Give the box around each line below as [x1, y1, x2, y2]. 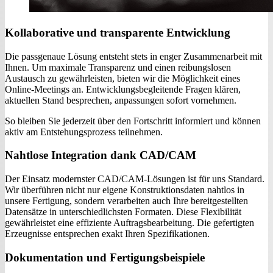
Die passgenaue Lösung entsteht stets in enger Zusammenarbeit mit [5, 51, 262, 62]
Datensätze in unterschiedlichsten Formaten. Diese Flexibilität [5, 206, 241, 217]
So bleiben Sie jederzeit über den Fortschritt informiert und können [5, 115, 261, 126]
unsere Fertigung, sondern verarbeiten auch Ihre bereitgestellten [5, 195, 248, 206]
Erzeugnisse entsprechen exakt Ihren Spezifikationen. [5, 228, 210, 239]
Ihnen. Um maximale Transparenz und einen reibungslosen [5, 62, 231, 73]
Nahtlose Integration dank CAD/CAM [5, 149, 196, 162]
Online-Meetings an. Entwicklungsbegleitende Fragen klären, [5, 83, 241, 94]
